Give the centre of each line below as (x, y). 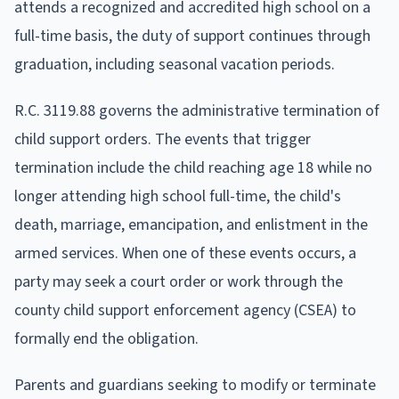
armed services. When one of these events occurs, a (185, 254)
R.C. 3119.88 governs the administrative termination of (197, 111)
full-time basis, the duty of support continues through (192, 37)
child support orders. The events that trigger (163, 140)
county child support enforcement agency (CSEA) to (185, 311)
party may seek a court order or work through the (179, 282)
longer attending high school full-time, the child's (178, 197)
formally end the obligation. (106, 339)
